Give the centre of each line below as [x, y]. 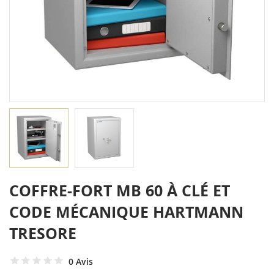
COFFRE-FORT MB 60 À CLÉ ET [120, 191]
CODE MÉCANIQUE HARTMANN [126, 212]
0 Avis [81, 261]
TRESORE [43, 233]
